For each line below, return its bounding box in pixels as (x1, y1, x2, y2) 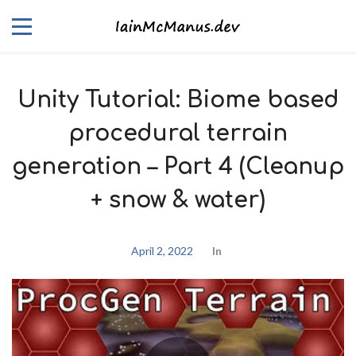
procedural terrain (68, 121, 288, 146)
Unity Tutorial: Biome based (17, 87, 339, 113)
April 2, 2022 (130, 244, 193, 258)
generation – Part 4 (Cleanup (12, 154, 344, 180)
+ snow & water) (91, 188, 265, 213)
